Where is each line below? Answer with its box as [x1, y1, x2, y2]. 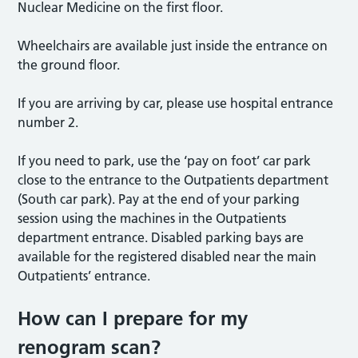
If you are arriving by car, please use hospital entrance [18, 94, 334, 111]
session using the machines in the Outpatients [18, 209, 287, 226]
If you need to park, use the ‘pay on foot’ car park [18, 152, 312, 169]
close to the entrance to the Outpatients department [18, 171, 329, 188]
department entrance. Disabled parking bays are [18, 229, 304, 245]
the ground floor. [18, 56, 125, 73]
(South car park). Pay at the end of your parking [18, 190, 300, 207]
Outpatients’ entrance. [18, 267, 157, 284]
